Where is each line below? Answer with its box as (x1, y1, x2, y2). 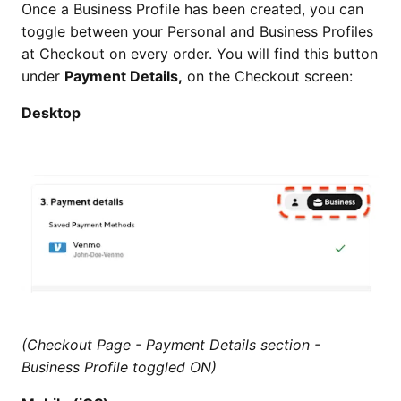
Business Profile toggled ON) (21, 358, 217, 377)
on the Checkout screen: (183, 67, 353, 86)
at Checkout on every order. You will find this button (21, 45, 378, 64)
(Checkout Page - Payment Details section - (21, 336, 320, 354)
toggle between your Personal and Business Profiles (21, 22, 373, 41)
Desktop (21, 104, 81, 123)
